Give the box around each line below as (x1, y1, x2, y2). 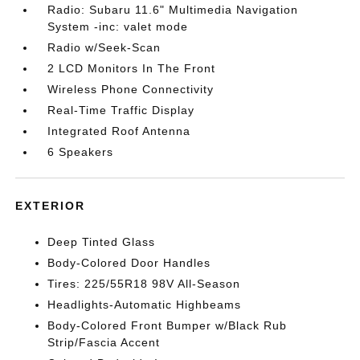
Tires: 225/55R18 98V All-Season (47, 277, 241, 290)
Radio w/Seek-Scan (47, 41, 162, 54)
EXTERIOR (15, 199, 86, 212)
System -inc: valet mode (47, 20, 189, 33)
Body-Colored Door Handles (47, 256, 211, 269)
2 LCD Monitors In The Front (47, 62, 216, 75)
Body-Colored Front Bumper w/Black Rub (47, 319, 288, 332)
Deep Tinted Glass (47, 235, 156, 248)
